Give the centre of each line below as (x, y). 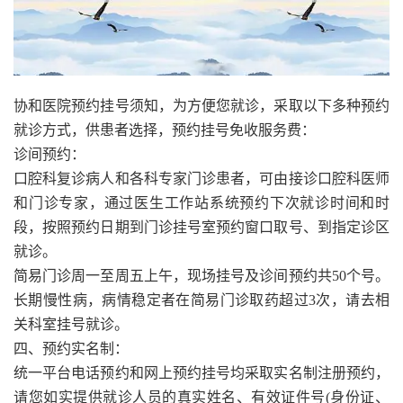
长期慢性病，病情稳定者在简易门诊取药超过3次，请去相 (201, 300)
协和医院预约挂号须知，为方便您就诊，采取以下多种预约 (201, 105)
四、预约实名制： (71, 348)
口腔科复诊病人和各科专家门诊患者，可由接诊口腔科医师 (201, 178)
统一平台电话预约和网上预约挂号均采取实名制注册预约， (201, 372)
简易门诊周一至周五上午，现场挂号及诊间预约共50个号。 (201, 275)
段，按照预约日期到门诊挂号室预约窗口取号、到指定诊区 (201, 227)
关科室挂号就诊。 (71, 324)
